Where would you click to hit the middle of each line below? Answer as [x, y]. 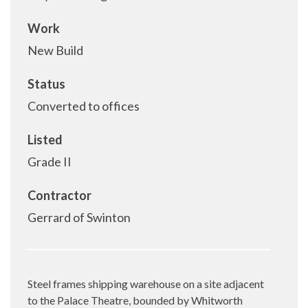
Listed [45, 139]
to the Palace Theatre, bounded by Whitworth [135, 300]
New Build [55, 50]
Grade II [49, 161]
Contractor [59, 195]
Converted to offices [84, 106]
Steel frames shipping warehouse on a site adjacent [146, 283]
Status [46, 84]
